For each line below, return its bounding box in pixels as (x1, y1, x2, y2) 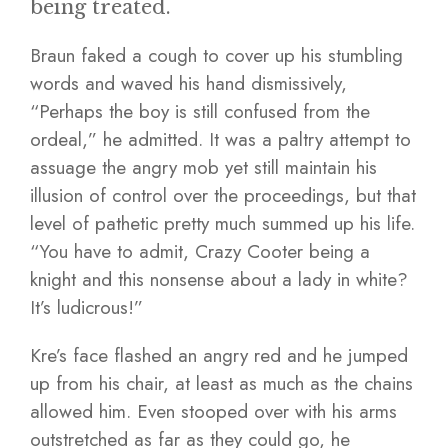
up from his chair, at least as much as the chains (30, 370, 413, 397)
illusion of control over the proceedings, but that (30, 182, 416, 209)
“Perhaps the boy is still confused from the (30, 98, 370, 125)
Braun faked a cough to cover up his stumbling (30, 42, 403, 69)
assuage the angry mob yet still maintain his (30, 154, 377, 181)
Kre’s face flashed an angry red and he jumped (30, 342, 408, 369)
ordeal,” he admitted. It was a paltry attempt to (30, 126, 411, 153)
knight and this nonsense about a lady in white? (30, 266, 408, 293)
